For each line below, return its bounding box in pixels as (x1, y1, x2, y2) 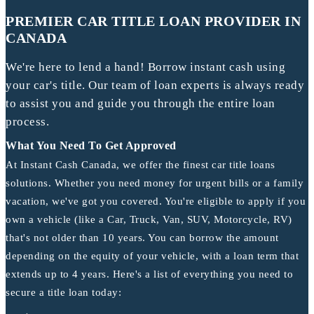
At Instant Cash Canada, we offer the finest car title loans (6, 159, 275, 171)
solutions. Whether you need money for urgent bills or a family (6, 177, 303, 189)
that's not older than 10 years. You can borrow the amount (6, 232, 279, 244)
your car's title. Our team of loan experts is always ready (6, 78, 304, 93)
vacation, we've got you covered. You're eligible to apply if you (6, 196, 306, 207)
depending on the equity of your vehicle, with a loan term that (6, 250, 299, 262)
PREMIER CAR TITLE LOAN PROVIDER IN (6, 13, 301, 29)
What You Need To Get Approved (6, 139, 177, 152)
